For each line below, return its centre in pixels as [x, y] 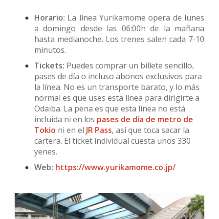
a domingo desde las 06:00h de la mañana [119, 29]
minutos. [50, 50]
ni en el [71, 130]
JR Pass [99, 130]
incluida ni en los [66, 120]
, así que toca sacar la [151, 130]
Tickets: [49, 66]
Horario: [50, 18]
